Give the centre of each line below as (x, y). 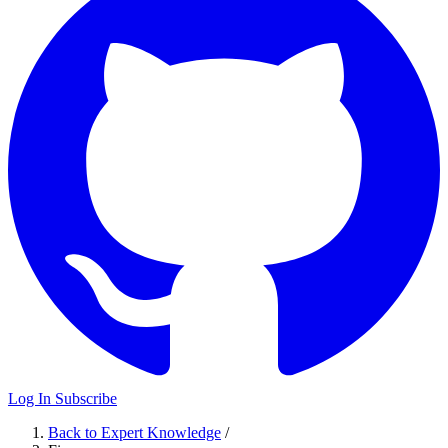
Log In (31, 398)
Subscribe (86, 398)
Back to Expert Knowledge (134, 432)
